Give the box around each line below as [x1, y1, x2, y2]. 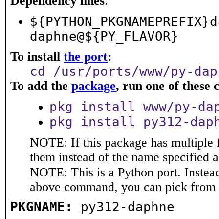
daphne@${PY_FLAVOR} [30, 29, 178, 44]
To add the [10, 79, 71, 93]
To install [10, 49, 64, 64]
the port [64, 49, 108, 64]
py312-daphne [81, 199, 175, 214]
